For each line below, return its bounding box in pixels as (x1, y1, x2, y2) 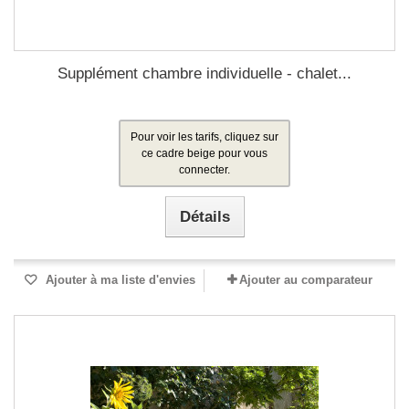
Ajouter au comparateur (239, 273, 372, 287)
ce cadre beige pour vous (142, 147, 267, 160)
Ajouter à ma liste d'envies (42, 273, 195, 287)
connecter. (179, 163, 230, 176)
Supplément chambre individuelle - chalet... (58, 65, 351, 82)
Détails (179, 208, 230, 225)
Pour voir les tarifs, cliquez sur (131, 131, 278, 143)
